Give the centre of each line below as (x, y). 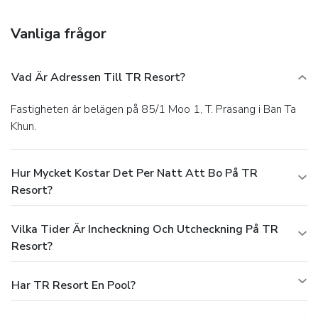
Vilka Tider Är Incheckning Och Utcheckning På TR (145, 229)
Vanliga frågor (59, 33)
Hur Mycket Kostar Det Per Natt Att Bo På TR (135, 173)
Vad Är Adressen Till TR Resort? (98, 77)
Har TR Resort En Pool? (73, 285)
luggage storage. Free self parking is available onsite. (143, 23)
